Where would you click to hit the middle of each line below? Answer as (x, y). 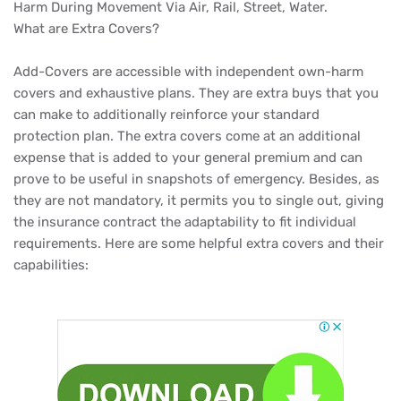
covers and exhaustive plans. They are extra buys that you (196, 93)
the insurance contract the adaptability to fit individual (185, 222)
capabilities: (51, 265)
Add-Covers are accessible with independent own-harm (188, 72)
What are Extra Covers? (86, 29)
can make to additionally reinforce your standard (166, 115)
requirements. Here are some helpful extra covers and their (199, 243)
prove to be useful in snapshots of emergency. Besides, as (196, 179)
